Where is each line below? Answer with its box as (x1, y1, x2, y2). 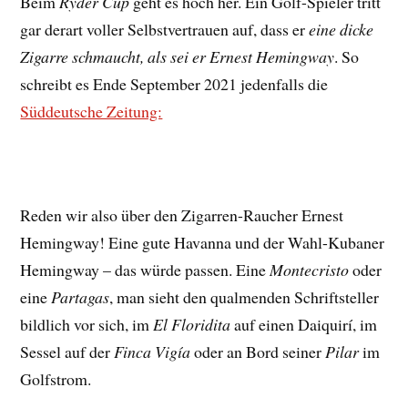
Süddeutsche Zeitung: (20, 99, 163, 122)
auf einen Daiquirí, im (230, 312, 378, 335)
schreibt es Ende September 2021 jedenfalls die (20, 72, 329, 95)
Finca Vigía (114, 340, 191, 362)
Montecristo (270, 258, 350, 280)
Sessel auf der (20, 340, 115, 362)
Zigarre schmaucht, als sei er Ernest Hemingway (20, 45, 335, 67)
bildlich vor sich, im (20, 312, 154, 335)
